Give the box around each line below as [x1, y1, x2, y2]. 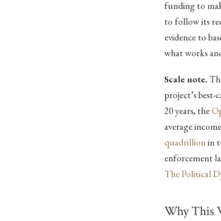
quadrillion [164, 136, 206, 149]
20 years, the [164, 105, 212, 117]
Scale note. [164, 73, 207, 86]
